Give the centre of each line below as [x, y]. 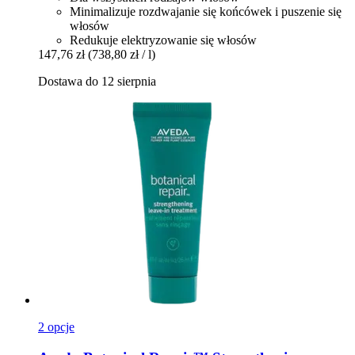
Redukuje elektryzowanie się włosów [163, 40]
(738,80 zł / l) [122, 55]
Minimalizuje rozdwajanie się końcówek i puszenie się [206, 12]
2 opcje [56, 327]
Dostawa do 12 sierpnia [97, 82]
